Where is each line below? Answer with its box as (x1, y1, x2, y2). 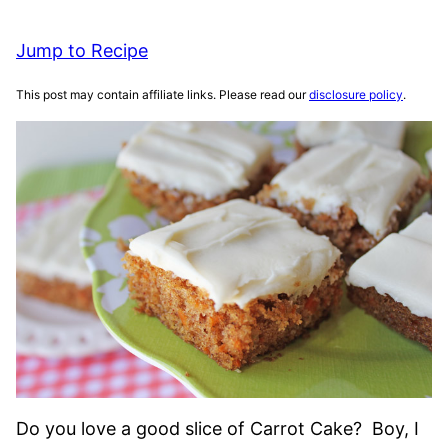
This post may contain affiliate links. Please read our (16, 87, 309, 102)
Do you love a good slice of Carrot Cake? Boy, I (16, 418, 419, 440)
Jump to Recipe (16, 40, 148, 61)
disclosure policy (309, 87, 403, 102)
